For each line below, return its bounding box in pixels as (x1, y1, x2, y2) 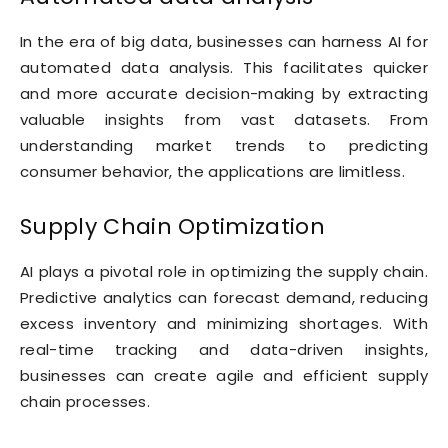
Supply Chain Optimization (20, 211, 325, 243)
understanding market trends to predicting (20, 135, 428, 157)
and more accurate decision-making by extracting (20, 83, 428, 105)
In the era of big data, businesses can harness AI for (20, 31, 428, 53)
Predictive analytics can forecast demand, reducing (20, 287, 428, 309)
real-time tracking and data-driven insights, (20, 339, 428, 361)
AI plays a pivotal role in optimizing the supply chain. (20, 261, 428, 283)
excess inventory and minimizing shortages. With (20, 313, 428, 335)
